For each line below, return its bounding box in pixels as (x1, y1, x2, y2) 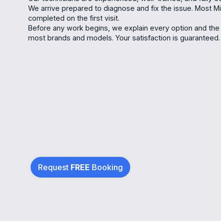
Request (38, 162, 71, 172)
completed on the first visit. (28, 13, 119, 22)
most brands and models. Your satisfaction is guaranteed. (28, 33, 220, 42)
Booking (90, 162, 123, 172)
